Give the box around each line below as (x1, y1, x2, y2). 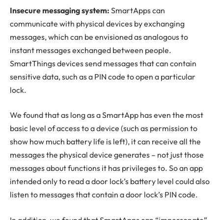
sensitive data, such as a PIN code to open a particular (10, 71, 195, 82)
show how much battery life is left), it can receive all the (10, 137, 201, 147)
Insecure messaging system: (10, 5, 110, 15)
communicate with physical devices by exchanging (10, 18, 185, 28)
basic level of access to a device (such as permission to (10, 123, 197, 134)
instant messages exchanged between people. (10, 45, 171, 55)
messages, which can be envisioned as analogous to (10, 31, 188, 42)
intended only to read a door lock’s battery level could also (10, 176, 210, 187)
